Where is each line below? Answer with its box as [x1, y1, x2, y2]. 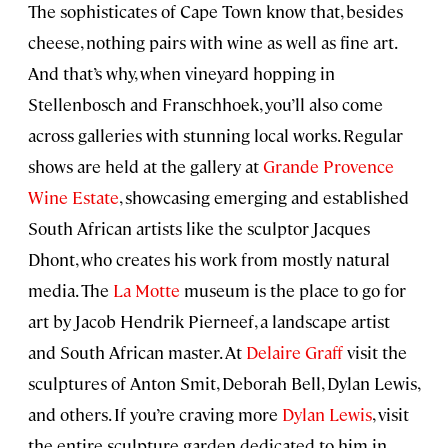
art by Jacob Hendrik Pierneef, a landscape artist [28, 309, 390, 332]
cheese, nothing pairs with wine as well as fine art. [28, 30, 396, 53]
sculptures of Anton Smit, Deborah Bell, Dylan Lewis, [28, 371, 419, 394]
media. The [28, 278, 113, 301]
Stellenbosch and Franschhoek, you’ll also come [28, 92, 383, 115]
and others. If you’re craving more [28, 402, 282, 425]
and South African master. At [28, 340, 246, 363]
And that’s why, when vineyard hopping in [28, 61, 335, 84]
